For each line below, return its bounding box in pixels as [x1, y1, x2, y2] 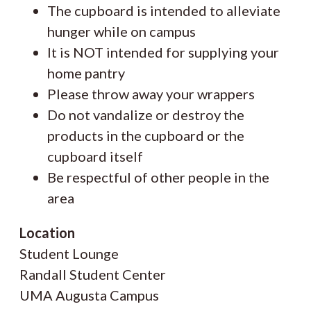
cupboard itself [47, 147, 143, 165]
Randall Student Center [19, 265, 166, 283]
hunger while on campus [47, 22, 196, 40]
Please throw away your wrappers [47, 85, 255, 102]
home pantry [47, 64, 125, 81]
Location [19, 224, 75, 241]
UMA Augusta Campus [19, 286, 159, 303]
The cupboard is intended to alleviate [47, 1, 280, 19]
